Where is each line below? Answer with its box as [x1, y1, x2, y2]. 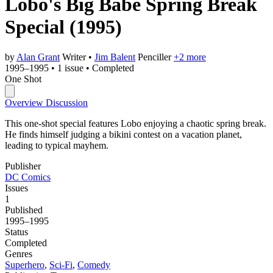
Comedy [77, 259, 110, 270]
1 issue [57, 62, 83, 73]
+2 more [174, 51, 206, 62]
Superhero [5, 259, 44, 270]
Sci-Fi [49, 259, 73, 270]
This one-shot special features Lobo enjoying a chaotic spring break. [5, 118, 266, 129]
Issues [5, 182, 28, 193]
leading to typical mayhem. [5, 140, 108, 151]
